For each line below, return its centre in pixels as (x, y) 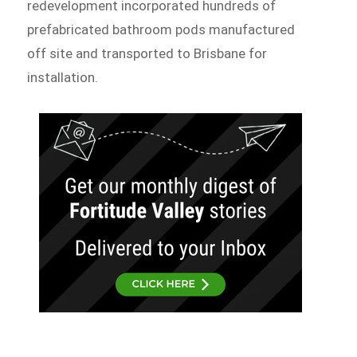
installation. (63, 78)
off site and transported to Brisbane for (147, 54)
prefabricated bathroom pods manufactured (161, 30)
